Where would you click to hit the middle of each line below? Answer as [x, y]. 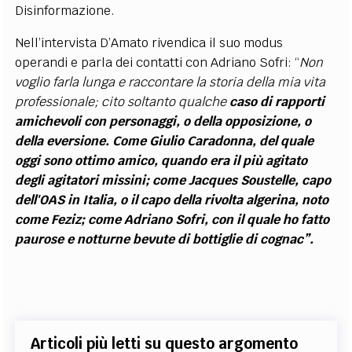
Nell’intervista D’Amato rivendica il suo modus [149, 43]
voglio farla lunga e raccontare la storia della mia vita [170, 82]
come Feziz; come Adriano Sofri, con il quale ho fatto [172, 220]
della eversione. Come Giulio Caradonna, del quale [165, 141]
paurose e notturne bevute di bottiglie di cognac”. [165, 240]
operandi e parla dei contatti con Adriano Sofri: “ [158, 63]
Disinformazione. [65, 11]
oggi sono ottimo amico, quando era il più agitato [161, 161]
